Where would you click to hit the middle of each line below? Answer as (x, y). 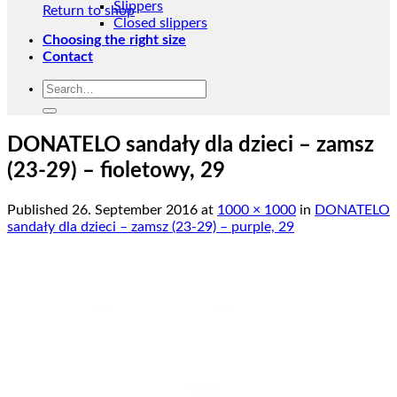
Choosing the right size (114, 40)
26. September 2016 (135, 210)
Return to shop (89, 11)
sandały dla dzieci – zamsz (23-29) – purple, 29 (151, 226)
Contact (68, 57)
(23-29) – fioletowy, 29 (116, 171)
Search (63, 87)
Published (39, 210)
